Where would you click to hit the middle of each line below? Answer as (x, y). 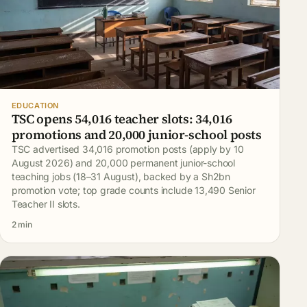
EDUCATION (35, 106)
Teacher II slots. (46, 204)
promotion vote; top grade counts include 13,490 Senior (133, 191)
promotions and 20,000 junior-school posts (136, 135)
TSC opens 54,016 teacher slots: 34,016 (122, 119)
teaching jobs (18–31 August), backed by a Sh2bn (121, 177)
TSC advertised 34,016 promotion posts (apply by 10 (127, 149)
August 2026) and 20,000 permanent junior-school (123, 163)
